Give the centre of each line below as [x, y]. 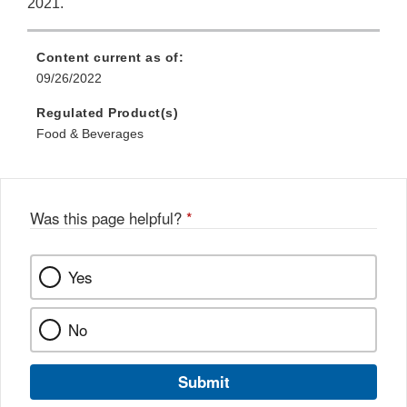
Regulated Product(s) [107, 113]
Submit [203, 382]
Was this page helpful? [108, 218]
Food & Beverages [90, 134]
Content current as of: [110, 58]
